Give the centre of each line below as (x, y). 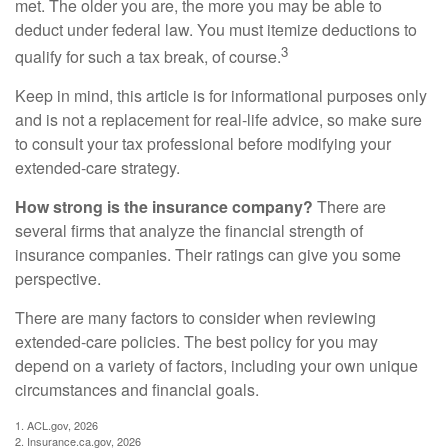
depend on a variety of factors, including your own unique (216, 365)
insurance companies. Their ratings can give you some (208, 254)
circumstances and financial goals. (137, 389)
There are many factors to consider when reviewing (195, 317)
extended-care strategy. (97, 167)
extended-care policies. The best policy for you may (196, 341)
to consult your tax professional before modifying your (203, 143)
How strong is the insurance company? (164, 206)
